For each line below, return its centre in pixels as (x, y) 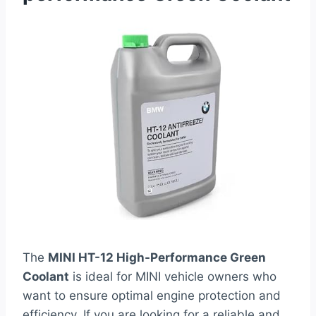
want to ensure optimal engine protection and (152, 295)
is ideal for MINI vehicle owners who (173, 276)
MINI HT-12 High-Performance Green (157, 257)
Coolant (46, 276)
